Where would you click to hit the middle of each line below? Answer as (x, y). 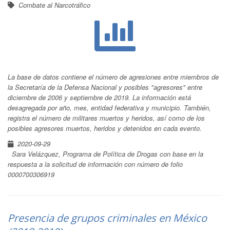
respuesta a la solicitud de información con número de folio (95, 164)
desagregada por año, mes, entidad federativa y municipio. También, (109, 108)
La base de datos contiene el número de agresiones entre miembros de (113, 77)
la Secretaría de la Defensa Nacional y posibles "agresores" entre (105, 87)
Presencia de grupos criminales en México (107, 218)
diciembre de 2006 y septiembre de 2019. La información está (99, 97)
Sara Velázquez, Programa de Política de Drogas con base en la (108, 154)
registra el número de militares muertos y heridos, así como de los (106, 118)
